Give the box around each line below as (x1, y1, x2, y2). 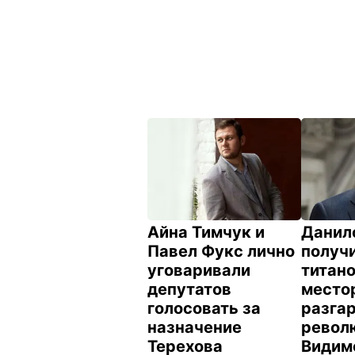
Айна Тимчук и (147, 223, 265, 242)
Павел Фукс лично (147, 242, 295, 261)
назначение (147, 318, 242, 338)
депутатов (147, 280, 231, 300)
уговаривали (147, 261, 250, 281)
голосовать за (147, 299, 261, 319)
